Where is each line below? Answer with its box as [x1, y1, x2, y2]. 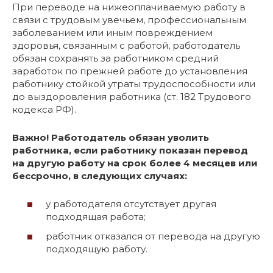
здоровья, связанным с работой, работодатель [12, 39, 240, 51]
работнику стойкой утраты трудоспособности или [12, 77, 255, 90]
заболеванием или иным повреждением [12, 26, 213, 38]
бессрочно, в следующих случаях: [12, 169, 187, 182]
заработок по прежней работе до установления [12, 65, 247, 77]
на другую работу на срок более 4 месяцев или [12, 157, 258, 169]
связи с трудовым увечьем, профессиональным [12, 13, 246, 26]
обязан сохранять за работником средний [12, 52, 219, 64]
